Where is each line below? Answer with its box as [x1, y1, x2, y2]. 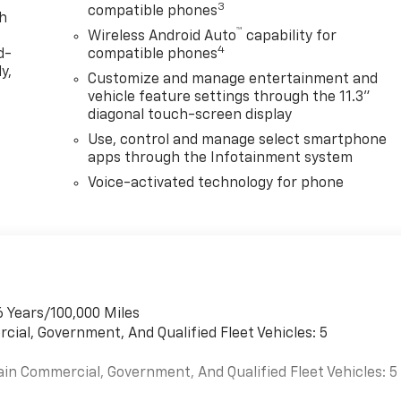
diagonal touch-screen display [88, 107, 293, 123]
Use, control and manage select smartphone [88, 132, 388, 148]
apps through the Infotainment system [88, 150, 354, 166]
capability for [243, 29, 337, 44]
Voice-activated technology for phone [88, 175, 345, 191]
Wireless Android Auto [88, 29, 237, 44]
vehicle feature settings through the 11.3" [88, 90, 371, 105]
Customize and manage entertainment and [88, 72, 379, 87]
